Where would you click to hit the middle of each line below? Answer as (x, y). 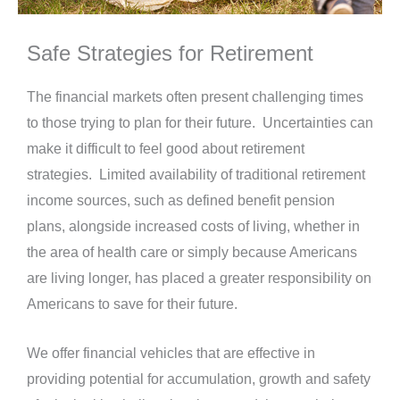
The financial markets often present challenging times (195, 97)
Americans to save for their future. (132, 304)
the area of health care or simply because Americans (192, 253)
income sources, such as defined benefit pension (181, 201)
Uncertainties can (318, 123)
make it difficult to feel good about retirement (166, 149)
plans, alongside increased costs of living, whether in (193, 227)
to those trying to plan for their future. (141, 123)
